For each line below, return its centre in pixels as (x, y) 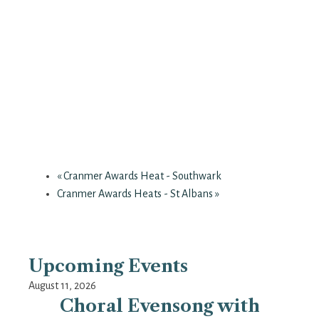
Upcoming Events (108, 266)
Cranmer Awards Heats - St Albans (136, 194)
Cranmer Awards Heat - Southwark (141, 176)
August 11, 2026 (62, 286)
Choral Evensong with (159, 306)
